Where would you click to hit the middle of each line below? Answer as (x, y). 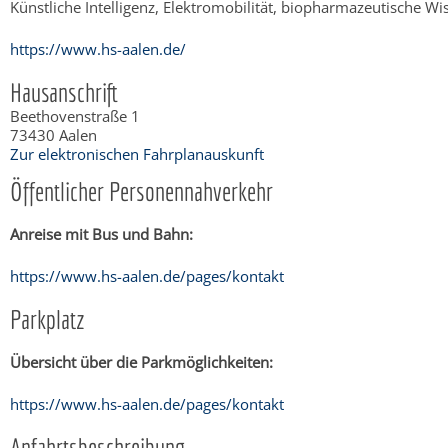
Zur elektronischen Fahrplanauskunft (137, 153)
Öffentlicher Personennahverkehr (141, 190)
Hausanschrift (64, 91)
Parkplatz (47, 318)
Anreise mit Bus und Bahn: (101, 233)
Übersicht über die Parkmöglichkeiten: (141, 361)
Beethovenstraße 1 (75, 115)
